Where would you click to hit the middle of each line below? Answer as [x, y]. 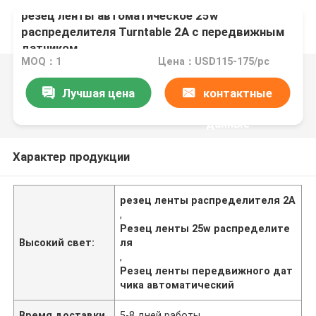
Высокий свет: [57, 242]
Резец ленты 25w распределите [205, 228]
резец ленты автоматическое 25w [120, 15]
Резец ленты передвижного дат [207, 271]
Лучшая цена [98, 93]
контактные [237, 93]
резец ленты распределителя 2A [208, 200]
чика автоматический [177, 285]
